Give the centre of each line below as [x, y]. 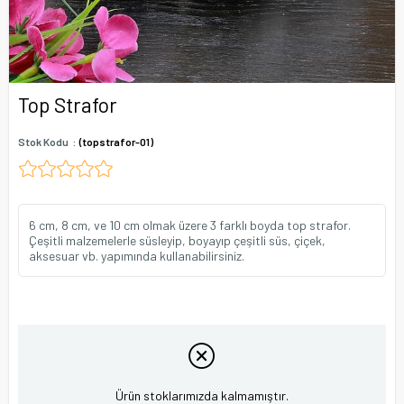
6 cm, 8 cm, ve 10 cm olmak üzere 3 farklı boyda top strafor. [190, 225]
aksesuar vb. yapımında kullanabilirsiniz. [137, 256]
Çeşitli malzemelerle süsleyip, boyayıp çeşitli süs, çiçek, [177, 240]
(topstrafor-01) [116, 142]
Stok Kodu [43, 142]
